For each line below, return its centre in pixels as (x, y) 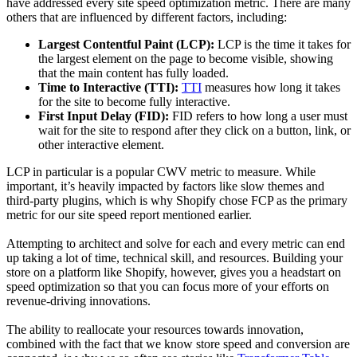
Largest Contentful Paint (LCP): (126, 44)
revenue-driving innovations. (78, 300)
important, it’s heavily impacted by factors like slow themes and (165, 186)
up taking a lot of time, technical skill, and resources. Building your (175, 257)
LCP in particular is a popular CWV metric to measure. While (161, 171)
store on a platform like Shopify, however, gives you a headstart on (174, 272)
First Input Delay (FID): (105, 116)
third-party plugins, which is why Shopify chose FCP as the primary (177, 200)
